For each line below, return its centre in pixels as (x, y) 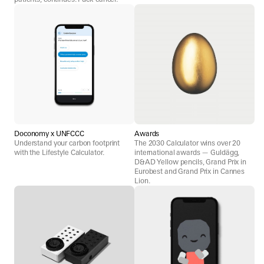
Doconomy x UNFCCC (49, 133)
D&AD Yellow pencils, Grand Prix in (190, 162)
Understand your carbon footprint (67, 143)
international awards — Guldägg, (187, 152)
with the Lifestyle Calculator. (59, 152)
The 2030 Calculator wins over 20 (188, 143)
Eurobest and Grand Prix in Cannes (190, 171)
